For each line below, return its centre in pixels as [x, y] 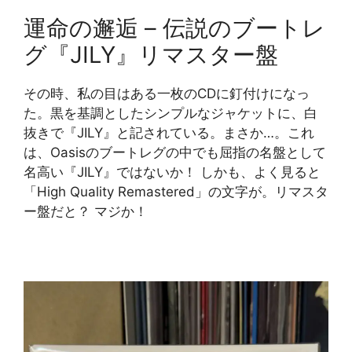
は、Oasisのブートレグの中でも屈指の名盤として [175, 153]
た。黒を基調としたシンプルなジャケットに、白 [170, 114]
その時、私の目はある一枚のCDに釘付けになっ [167, 94]
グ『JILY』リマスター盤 [151, 55]
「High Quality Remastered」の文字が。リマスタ [176, 192]
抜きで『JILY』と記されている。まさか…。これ [169, 133]
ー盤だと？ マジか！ [86, 212]
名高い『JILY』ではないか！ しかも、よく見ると [172, 172]
